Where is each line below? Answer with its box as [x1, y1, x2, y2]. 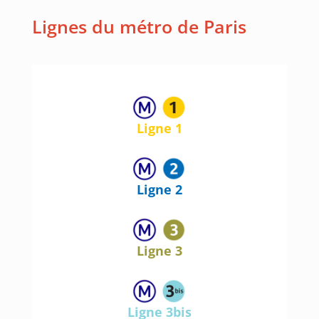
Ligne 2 [136, 181, 182, 199]
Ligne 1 [136, 120, 182, 137]
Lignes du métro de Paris [31, 14, 246, 39]
